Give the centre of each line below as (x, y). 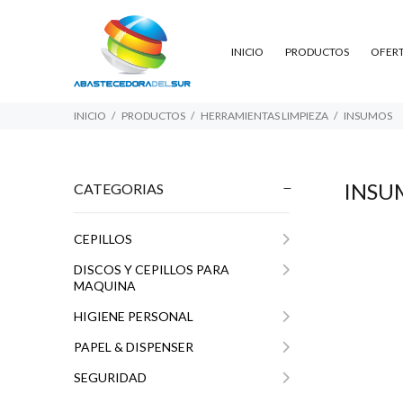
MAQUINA (105, 286)
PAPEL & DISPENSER (134, 347)
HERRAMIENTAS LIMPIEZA (264, 116)
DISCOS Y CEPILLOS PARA (152, 269)
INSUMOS (368, 116)
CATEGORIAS (119, 188)
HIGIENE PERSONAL (134, 316)
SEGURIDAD (110, 377)
